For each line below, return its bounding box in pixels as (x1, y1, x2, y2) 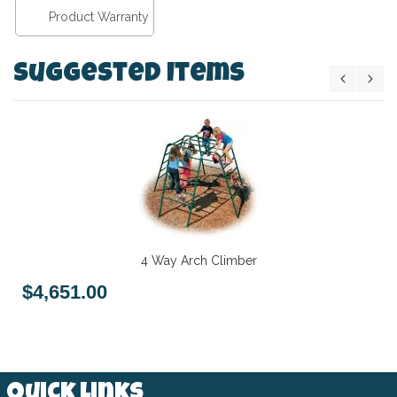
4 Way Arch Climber (140, 253, 257, 268)
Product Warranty (49, 9, 149, 24)
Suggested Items (13, 61, 245, 89)
